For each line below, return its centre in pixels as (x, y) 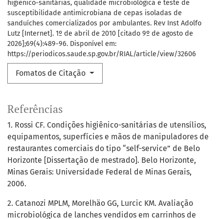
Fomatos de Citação (52, 73)
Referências (35, 109)
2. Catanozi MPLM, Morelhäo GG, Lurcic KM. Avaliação (100, 203)
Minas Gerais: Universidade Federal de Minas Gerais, (99, 172)
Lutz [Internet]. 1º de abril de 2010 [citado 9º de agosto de (100, 34)
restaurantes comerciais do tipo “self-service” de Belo (104, 149)
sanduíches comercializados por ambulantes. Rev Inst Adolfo (104, 23)
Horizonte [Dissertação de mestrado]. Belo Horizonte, (102, 160)
